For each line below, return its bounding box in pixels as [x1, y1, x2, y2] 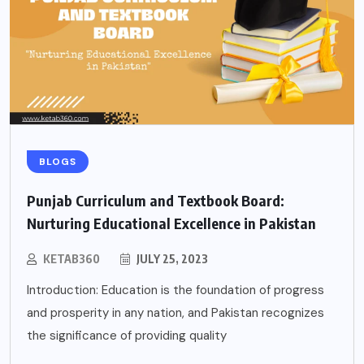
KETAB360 [43, 251, 100, 266]
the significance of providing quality [27, 327, 227, 344]
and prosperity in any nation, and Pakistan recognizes [27, 304, 324, 321]
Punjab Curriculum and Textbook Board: [27, 190, 284, 210]
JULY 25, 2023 [134, 251, 208, 266]
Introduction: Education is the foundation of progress [27, 281, 324, 298]
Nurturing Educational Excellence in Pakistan [27, 213, 316, 232]
